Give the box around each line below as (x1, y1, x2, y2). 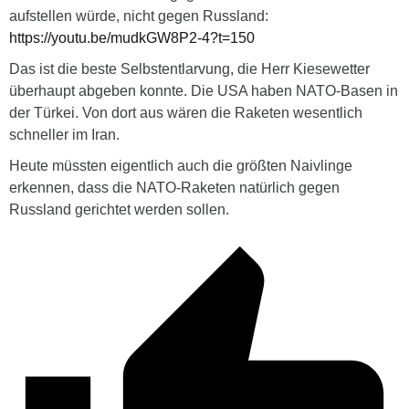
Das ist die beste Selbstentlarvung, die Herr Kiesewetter (9, 61, 370, 78)
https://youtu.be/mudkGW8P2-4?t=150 (9, 30, 255, 47)
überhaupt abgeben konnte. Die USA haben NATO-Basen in (9, 83, 398, 100)
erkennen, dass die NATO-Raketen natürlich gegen (9, 180, 340, 196)
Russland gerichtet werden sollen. (9, 202, 229, 218)
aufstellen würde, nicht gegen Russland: (9, 8, 268, 25)
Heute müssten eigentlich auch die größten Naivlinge (9, 158, 352, 174)
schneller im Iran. (9, 127, 120, 143)
